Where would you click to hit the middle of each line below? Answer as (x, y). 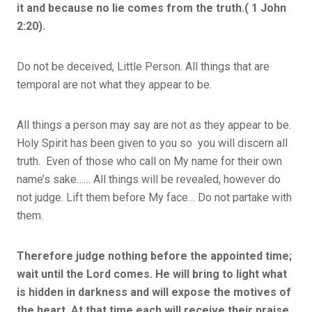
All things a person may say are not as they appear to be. (154, 125)
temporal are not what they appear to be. (114, 84)
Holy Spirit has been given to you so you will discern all (152, 143)
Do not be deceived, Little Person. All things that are (143, 66)
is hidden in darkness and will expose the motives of (154, 292)
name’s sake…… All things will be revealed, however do (149, 179)
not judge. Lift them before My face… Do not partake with (154, 197)
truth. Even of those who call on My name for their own (149, 161)
